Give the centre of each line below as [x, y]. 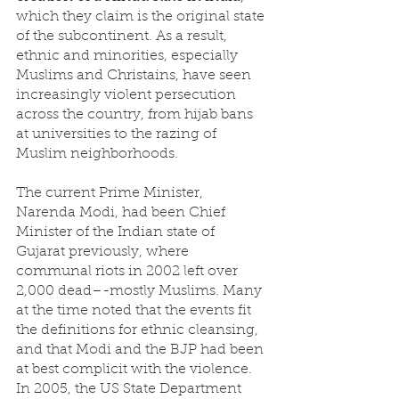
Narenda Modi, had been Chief [122, 213]
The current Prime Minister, [111, 193]
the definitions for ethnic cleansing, [139, 330]
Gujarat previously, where [104, 252]
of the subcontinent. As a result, [123, 37]
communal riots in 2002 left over [129, 272]
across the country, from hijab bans [136, 115]
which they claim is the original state [142, 17]
